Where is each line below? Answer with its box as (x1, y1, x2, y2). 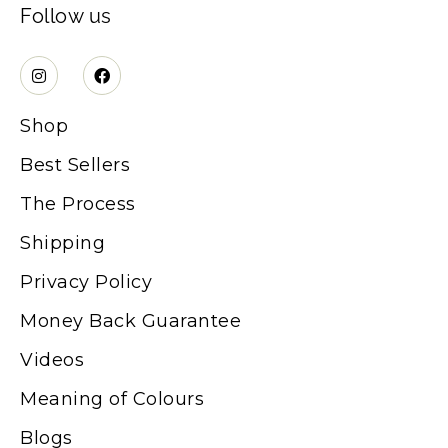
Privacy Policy (20, 270, 152, 293)
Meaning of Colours (20, 387, 204, 410)
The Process (20, 192, 136, 215)
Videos (20, 348, 84, 371)
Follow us (20, 4, 112, 29)
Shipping (20, 231, 105, 254)
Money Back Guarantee (20, 309, 241, 332)
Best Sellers (20, 153, 130, 176)
